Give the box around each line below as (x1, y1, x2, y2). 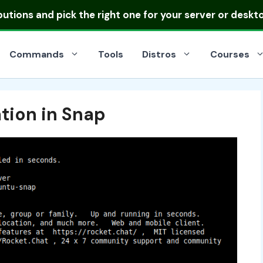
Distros (142, 48, 176, 60)
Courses (210, 48, 249, 60)
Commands (9, 48, 64, 60)
